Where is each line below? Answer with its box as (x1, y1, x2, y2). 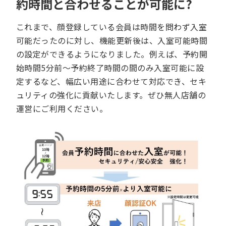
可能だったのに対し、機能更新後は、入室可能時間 (16, 34, 208, 47)
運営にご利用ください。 (16, 102, 108, 115)
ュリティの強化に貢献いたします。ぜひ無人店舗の (16, 89, 206, 101)
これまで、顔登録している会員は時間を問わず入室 (16, 21, 207, 33)
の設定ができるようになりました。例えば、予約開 (16, 48, 208, 61)
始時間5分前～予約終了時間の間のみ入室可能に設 (16, 62, 204, 74)
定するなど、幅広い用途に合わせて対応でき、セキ (16, 75, 207, 88)
